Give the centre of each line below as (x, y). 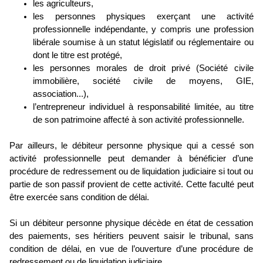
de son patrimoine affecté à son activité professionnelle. (139, 120)
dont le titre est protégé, (77, 55)
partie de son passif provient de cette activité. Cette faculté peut (131, 185)
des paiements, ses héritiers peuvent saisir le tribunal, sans (131, 236)
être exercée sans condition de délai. (79, 198)
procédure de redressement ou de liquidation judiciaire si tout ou (131, 172)
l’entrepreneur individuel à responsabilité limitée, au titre (143, 107)
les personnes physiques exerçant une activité (143, 17)
